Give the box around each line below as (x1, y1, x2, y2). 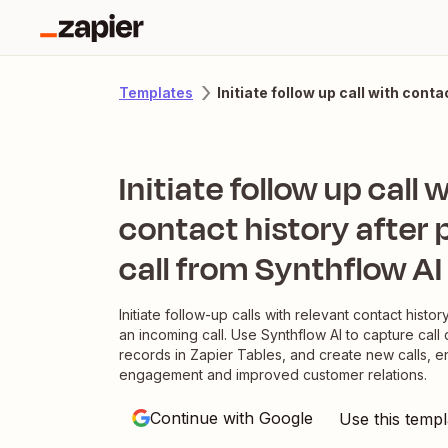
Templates (119, 84, 193, 101)
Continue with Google (150, 408, 313, 429)
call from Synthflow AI (119, 245, 443, 294)
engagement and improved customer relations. (119, 366, 427, 384)
